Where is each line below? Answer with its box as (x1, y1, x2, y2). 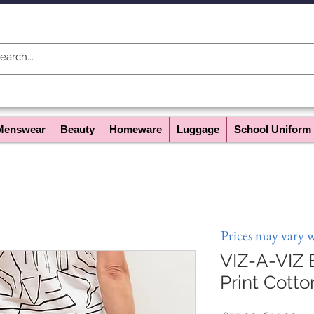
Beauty (60, 123, 95, 135)
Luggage (177, 123, 219, 135)
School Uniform (234, 123, 311, 135)
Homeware (109, 123, 162, 135)
